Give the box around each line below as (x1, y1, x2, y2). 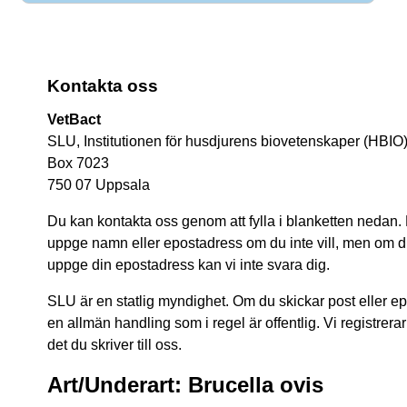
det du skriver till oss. (47, 336, 182, 352)
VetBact (47, 111, 101, 127)
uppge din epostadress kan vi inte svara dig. (47, 256, 330, 273)
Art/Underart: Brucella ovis (47, 372, 323, 397)
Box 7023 (47, 154, 109, 171)
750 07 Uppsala (47, 176, 150, 193)
